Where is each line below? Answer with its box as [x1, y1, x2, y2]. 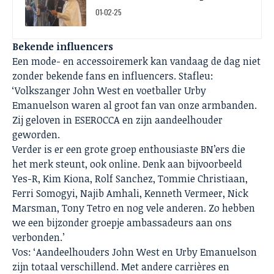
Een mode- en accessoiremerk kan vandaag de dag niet [12, 54, 261, 68]
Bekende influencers [12, 40, 113, 53]
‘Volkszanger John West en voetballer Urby [12, 84, 206, 97]
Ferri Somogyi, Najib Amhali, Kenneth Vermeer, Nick [12, 187, 248, 200]
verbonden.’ [12, 231, 64, 244]
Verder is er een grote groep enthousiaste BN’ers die [12, 143, 245, 156]
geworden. [12, 128, 60, 141]
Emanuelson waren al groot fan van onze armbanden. [12, 98, 257, 112]
